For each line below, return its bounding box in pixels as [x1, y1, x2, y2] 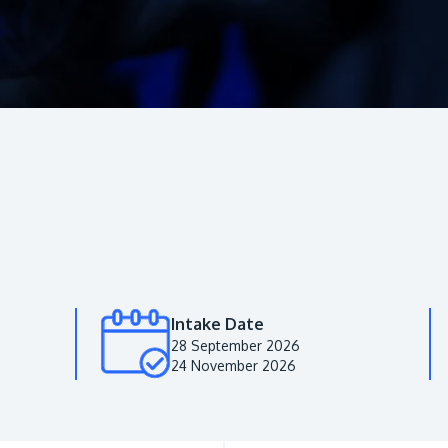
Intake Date [171, 313, 264, 334]
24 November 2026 [171, 356, 296, 374]
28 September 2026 [171, 336, 300, 354]
